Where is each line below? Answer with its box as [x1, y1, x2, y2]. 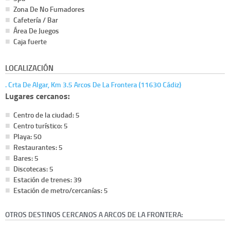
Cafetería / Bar [13, 14, 58, 25]
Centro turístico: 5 [13, 120, 68, 130]
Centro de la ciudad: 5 [13, 109, 80, 120]
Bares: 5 [13, 152, 39, 163]
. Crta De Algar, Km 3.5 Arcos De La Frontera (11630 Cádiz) [5, 79, 181, 89]
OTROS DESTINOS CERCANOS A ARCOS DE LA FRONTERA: [5, 209, 183, 219]
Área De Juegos [13, 25, 59, 35]
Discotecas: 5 [13, 163, 53, 174]
